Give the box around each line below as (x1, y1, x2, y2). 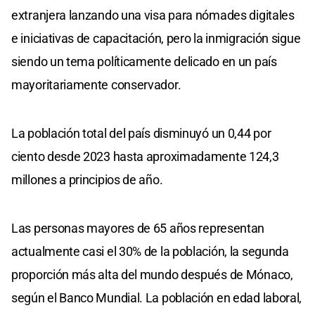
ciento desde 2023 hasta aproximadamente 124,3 (11, 148, 279, 164)
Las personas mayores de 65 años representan (11, 220, 265, 236)
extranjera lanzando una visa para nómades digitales (11, 7, 295, 22)
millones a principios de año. (11, 172, 163, 187)
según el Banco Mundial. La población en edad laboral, (11, 290, 302, 305)
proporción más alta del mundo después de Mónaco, (11, 266, 293, 282)
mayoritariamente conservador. (11, 77, 181, 92)
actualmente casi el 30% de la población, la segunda (11, 243, 289, 259)
